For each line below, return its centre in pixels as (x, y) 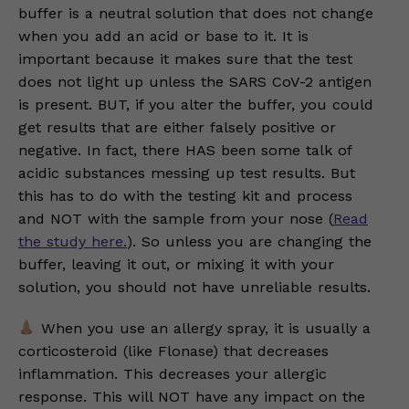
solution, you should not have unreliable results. (194, 287)
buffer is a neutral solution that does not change (196, 13)
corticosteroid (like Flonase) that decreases (173, 351)
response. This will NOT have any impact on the (192, 397)
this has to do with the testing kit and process (185, 196)
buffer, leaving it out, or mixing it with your (176, 264)
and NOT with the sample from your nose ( (176, 219)
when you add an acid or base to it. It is (163, 36)
